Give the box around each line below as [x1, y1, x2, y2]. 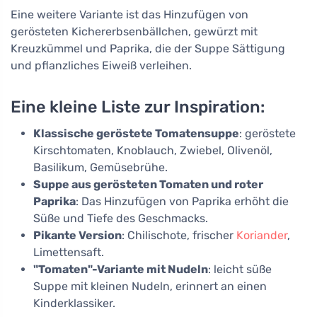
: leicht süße [208, 262, 272, 276]
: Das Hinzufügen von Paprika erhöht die [76, 194, 289, 208]
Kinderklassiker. [33, 296, 115, 310]
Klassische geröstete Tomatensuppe [33, 126, 239, 140]
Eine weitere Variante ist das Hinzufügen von [11, 7, 248, 21]
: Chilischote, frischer [122, 228, 236, 242]
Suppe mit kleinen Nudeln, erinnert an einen [33, 279, 267, 293]
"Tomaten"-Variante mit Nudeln [33, 262, 208, 276]
